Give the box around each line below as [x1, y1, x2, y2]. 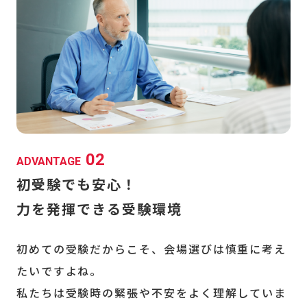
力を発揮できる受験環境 [16, 199, 182, 219]
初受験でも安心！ [16, 174, 137, 194]
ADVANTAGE [16, 155, 81, 168]
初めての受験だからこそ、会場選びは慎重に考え [16, 241, 287, 257]
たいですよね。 [16, 262, 103, 279]
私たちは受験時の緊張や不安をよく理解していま [16, 284, 287, 301]
